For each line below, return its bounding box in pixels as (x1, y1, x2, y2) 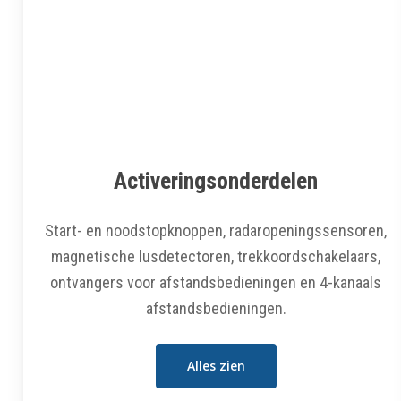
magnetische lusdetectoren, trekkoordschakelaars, (51, 247, 381, 266)
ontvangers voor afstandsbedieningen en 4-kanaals (50, 273, 382, 292)
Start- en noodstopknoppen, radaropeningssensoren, (45, 221, 388, 240)
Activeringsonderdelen (114, 167, 319, 194)
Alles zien (186, 357, 245, 374)
